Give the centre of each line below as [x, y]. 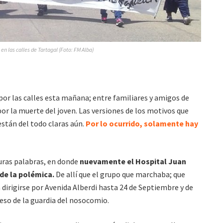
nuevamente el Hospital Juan [132, 161]
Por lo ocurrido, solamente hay [142, 123]
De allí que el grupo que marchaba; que [120, 174]
